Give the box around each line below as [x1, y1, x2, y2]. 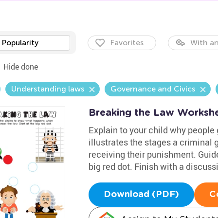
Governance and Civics [110, 84, 195, 93]
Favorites [109, 38, 144, 47]
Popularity [1, 38, 38, 47]
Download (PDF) [103, 190, 179, 199]
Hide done [3, 61, 38, 72]
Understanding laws [11, 84, 84, 93]
